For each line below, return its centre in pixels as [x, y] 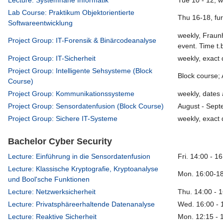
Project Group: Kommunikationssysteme [71, 94]
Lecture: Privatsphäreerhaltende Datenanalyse [82, 204]
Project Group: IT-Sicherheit [52, 58]
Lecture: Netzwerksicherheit [52, 192]
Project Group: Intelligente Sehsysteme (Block [80, 71]
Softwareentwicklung [41, 23]
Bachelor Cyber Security [60, 142]
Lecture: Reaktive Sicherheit [53, 217]
